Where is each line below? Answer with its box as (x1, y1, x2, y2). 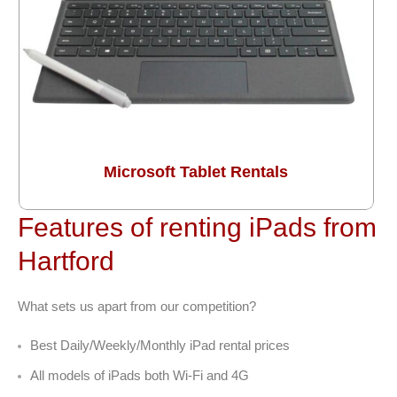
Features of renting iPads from (18, 212, 377, 242)
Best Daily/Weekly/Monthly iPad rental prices (30, 337, 290, 353)
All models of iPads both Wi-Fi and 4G (30, 367, 249, 383)
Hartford (18, 245, 114, 276)
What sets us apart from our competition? (18, 298, 256, 314)
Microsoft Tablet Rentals (104, 162, 289, 181)
